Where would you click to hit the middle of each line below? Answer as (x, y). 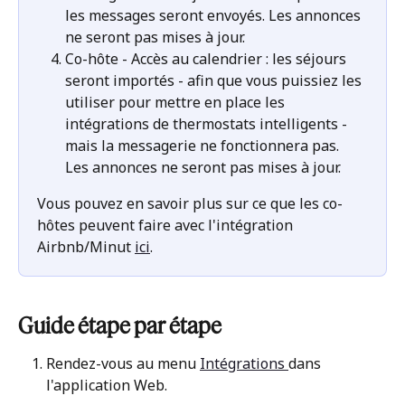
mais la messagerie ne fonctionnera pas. (204, 146)
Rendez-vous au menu (123, 363)
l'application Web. (108, 385)
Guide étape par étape (120, 325)
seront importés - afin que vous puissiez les (215, 81)
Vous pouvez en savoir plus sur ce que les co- (190, 204)
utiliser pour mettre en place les (177, 103)
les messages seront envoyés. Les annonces (215, 16)
